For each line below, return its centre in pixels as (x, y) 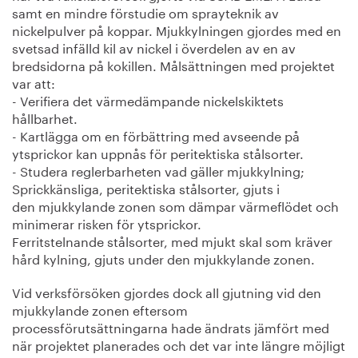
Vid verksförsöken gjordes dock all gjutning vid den (167, 291)
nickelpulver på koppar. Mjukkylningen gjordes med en (177, 29)
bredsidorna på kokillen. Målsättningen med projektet (173, 64)
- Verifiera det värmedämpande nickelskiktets (148, 99)
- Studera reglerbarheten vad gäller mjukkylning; (158, 169)
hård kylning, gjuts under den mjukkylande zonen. (163, 257)
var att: (34, 82)
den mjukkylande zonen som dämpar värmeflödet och (175, 205)
